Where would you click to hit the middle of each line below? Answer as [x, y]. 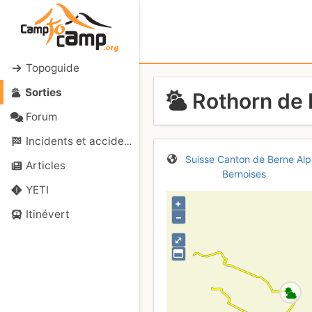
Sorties [43, 92]
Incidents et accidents [75, 141]
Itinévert [47, 214]
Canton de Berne [255, 159]
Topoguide [52, 68]
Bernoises [244, 173]
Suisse [200, 159]
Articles [45, 165]
